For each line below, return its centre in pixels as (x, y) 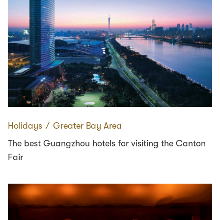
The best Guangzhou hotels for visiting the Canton (107, 143)
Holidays (25, 125)
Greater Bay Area (87, 125)
